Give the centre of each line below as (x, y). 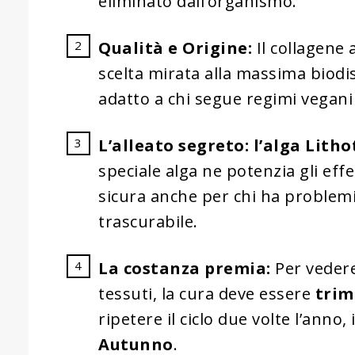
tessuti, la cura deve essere (207, 293)
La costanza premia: (185, 268)
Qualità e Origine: (175, 48)
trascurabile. (148, 221)
